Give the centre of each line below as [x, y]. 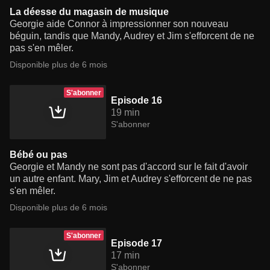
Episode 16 [137, 101]
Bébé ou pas [39, 155]
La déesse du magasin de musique [89, 12]
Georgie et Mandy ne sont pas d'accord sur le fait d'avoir [129, 167]
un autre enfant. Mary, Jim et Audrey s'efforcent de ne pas [131, 179]
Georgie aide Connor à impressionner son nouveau [119, 24]
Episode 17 [137, 243]
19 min [125, 113]
